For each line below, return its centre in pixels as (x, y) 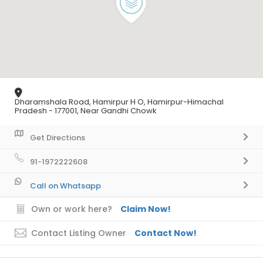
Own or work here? (72, 209)
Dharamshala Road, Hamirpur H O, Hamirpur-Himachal (119, 102)
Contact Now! (166, 233)
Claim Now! (146, 209)
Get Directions (58, 138)
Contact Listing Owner (79, 233)
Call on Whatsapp (65, 186)
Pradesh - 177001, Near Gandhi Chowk (86, 111)
